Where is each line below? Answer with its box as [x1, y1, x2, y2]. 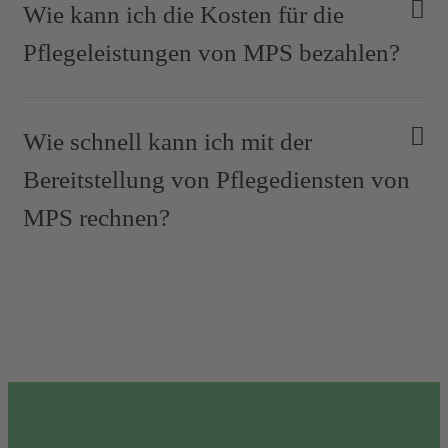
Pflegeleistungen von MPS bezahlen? [23, 38, 400, 66]
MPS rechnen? [23, 203, 170, 231]
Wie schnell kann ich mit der [23, 127, 312, 155]
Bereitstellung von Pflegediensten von [23, 165, 410, 193]
